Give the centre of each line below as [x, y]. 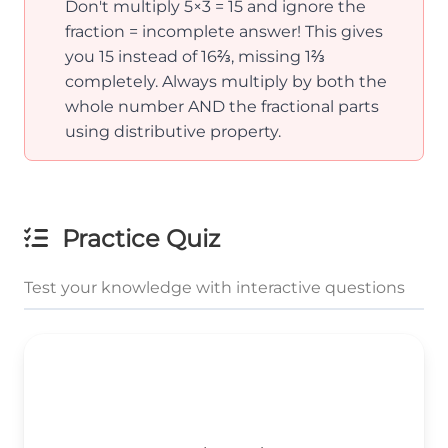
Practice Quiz [138, 239]
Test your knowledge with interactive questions [214, 288]
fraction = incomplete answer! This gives [224, 32]
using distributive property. [173, 132]
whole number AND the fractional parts [222, 107]
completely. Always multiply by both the [226, 82]
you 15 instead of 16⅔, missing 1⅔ [195, 57]
